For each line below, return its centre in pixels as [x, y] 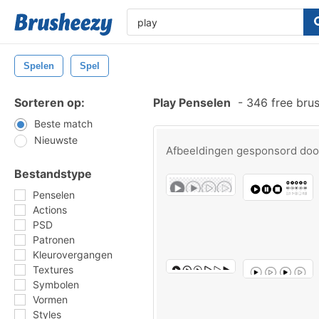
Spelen [39, 66]
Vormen [50, 299]
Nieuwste [56, 140]
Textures [53, 270]
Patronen [54, 240]
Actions [50, 210]
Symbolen [56, 284]
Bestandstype [53, 174]
